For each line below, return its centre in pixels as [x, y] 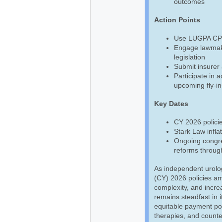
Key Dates [171, 103]
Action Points [177, 20]
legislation [190, 57]
